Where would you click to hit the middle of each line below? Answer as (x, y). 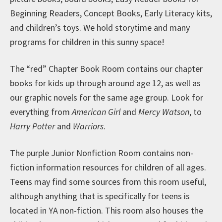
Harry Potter (32, 126)
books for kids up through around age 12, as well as (105, 83)
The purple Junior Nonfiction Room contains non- (102, 153)
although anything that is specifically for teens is (100, 196)
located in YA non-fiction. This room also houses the (107, 210)
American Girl (96, 111)
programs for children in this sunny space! (87, 42)
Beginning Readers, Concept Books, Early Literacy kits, (111, 13)
